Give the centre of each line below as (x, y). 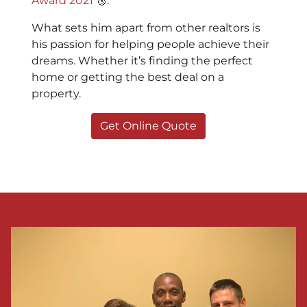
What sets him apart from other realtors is (146, 28)
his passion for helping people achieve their (150, 45)
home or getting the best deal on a (128, 77)
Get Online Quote (148, 126)
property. (56, 94)
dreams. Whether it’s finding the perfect (142, 61)
